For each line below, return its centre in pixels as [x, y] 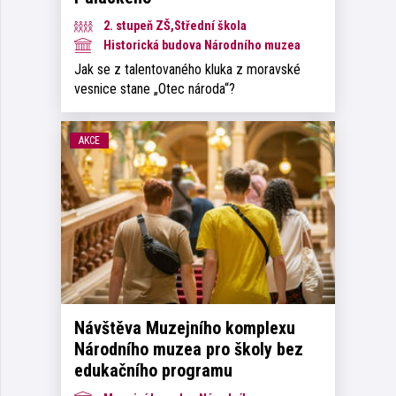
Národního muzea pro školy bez [189, 349]
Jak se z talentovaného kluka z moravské [187, 70]
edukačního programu [153, 370]
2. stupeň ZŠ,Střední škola [174, 27]
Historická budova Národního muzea [201, 46]
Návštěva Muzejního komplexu [185, 327]
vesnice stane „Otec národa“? [155, 89]
